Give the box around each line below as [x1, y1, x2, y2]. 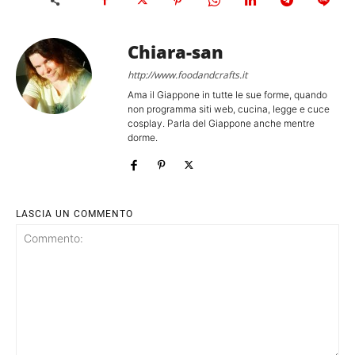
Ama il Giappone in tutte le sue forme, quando [128, 88, 327, 101]
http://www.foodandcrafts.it [128, 67, 247, 82]
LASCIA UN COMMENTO [16, 208, 133, 219]
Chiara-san [128, 39, 223, 63]
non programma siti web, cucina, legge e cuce [128, 102, 330, 115]
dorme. [128, 131, 158, 143]
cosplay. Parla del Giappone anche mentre [128, 116, 315, 129]
